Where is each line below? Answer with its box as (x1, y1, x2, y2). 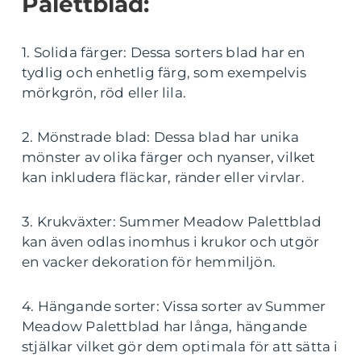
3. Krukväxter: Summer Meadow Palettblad (22, 214, 322, 230)
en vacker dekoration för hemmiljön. (22, 254, 276, 270)
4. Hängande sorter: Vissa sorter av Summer (22, 298, 326, 314)
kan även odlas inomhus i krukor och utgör (22, 234, 320, 250)
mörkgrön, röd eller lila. (22, 85, 186, 101)
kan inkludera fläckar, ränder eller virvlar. (22, 169, 305, 185)
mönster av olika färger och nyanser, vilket (22, 149, 316, 165)
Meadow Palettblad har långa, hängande (22, 318, 308, 334)
